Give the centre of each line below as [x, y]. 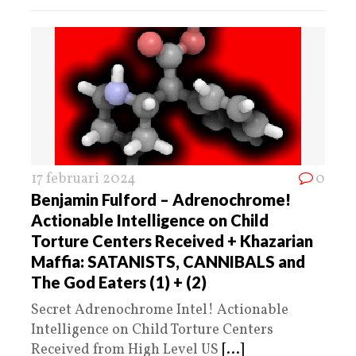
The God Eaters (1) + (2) [119, 282]
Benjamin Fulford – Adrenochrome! [161, 199]
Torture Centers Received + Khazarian [172, 240]
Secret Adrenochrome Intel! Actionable [160, 310]
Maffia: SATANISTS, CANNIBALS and [168, 261]
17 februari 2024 [83, 179]
